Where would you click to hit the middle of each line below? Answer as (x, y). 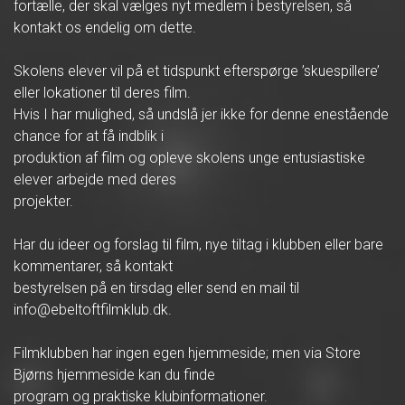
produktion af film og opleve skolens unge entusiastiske (189, 158)
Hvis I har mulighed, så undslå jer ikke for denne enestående (201, 114)
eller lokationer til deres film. (102, 93)
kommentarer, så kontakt (93, 266)
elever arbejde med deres (95, 179)
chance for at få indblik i (89, 136)
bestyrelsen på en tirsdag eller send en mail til (156, 288)
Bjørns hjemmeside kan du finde (114, 375)
